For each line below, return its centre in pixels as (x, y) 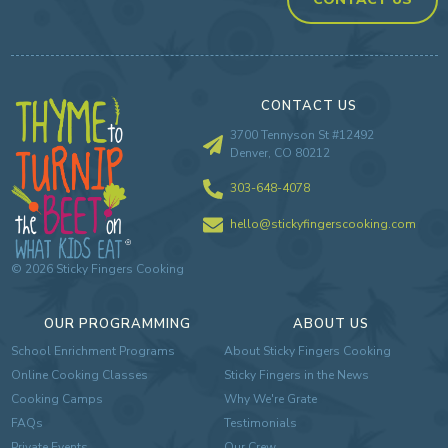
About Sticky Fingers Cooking (307, 350)
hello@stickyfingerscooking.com (322, 224)
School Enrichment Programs (92, 350)
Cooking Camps (56, 398)
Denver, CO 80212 (279, 152)
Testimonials (260, 422)
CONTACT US (309, 105)
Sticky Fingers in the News (296, 374)
